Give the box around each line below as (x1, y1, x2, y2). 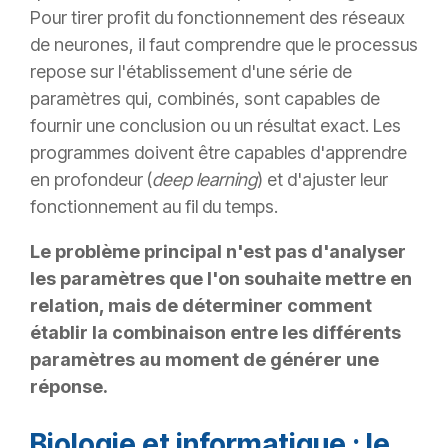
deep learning (152, 169, 257, 191)
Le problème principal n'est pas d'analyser (30, 241, 406, 263)
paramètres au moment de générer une (30, 349, 379, 371)
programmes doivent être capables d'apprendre (30, 142, 407, 164)
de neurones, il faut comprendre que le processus (30, 34, 418, 56)
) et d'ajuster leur (257, 169, 388, 191)
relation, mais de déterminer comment (30, 295, 372, 317)
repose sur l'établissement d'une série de (30, 61, 352, 83)
